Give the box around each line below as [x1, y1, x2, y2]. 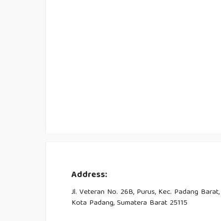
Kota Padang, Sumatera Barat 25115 [71, 197, 187, 210]
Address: [71, 168, 107, 184]
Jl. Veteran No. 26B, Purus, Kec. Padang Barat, [71, 186, 220, 199]
